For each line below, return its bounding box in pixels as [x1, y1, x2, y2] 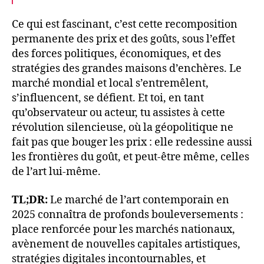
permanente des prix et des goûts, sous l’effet [12, 32, 235, 47]
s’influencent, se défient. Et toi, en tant [12, 91, 204, 105]
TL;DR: [12, 193, 50, 207]
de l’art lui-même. [12, 165, 101, 179]
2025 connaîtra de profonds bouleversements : [12, 207, 243, 222]
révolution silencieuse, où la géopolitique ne [12, 121, 233, 135]
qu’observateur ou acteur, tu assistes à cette [12, 106, 225, 120]
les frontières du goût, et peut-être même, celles [12, 150, 249, 164]
